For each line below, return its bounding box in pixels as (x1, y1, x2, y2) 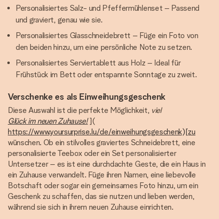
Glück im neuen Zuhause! (8, 116, 88, 126)
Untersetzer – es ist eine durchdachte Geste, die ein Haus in (8, 159, 206, 169)
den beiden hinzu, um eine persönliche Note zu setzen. (16, 43, 193, 52)
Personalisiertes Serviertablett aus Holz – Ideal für (16, 58, 181, 67)
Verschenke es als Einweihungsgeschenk (8, 91, 166, 102)
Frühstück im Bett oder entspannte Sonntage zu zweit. (16, 70, 197, 79)
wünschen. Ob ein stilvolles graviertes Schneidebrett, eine (8, 138, 196, 147)
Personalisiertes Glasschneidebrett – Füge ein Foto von (16, 31, 198, 40)
